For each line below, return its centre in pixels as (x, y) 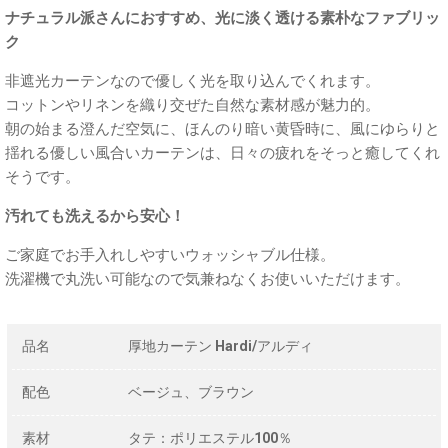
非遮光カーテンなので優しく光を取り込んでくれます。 (192, 80)
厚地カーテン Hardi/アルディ (220, 345)
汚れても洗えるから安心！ (95, 215)
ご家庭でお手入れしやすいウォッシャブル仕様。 (170, 254)
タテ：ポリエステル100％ (210, 437)
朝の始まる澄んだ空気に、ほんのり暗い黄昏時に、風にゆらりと (222, 128)
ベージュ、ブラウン (191, 391)
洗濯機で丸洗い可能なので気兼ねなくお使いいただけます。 (207, 278)
